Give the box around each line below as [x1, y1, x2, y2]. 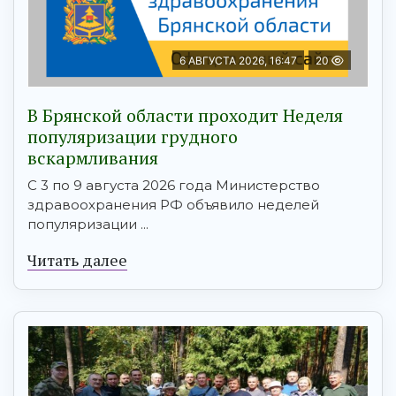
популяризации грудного [27, 125, 238, 149]
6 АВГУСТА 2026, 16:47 [179, 54, 297, 68]
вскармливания [27, 146, 158, 171]
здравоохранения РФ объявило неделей [27, 196, 319, 214]
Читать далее [27, 249, 127, 271]
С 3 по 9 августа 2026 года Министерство [27, 177, 320, 194]
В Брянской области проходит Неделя [27, 103, 343, 128]
